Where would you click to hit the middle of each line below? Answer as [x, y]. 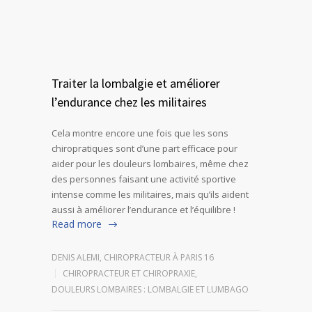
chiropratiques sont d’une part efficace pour [145, 149]
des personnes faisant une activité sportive [144, 179]
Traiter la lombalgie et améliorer [136, 84]
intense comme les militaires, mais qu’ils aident [150, 195]
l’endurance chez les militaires [129, 102]
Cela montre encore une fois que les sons [140, 133]
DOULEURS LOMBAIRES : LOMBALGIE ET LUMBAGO [150, 289]
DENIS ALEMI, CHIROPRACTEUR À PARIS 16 [133, 257]
